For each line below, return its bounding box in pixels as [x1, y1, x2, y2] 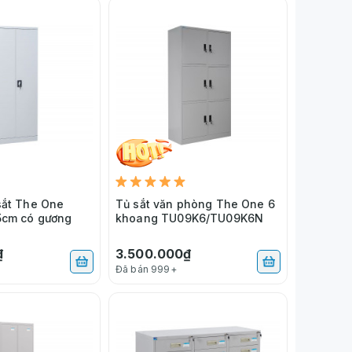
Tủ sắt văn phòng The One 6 [115, 196, 275, 211]
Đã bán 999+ [115, 262, 177, 275]
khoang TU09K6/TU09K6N [115, 211, 264, 225]
